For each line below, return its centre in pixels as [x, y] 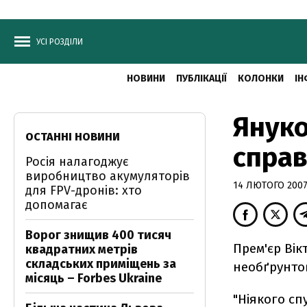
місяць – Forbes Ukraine [94, 278]
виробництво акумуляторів [108, 176]
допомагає [57, 205]
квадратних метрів [82, 249]
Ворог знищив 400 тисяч [98, 235]
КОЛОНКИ [260, 78]
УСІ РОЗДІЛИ [60, 42]
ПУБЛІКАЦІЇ [201, 78]
